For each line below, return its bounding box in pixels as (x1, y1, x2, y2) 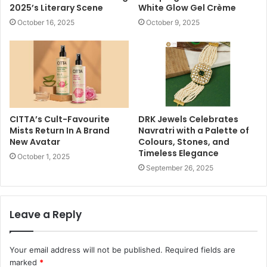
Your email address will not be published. (10, 244, 163, 254)
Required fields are (165, 244, 235, 254)
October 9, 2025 (146, 17, 200, 27)
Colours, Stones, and (138, 135, 229, 148)
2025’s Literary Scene (10, 1, 103, 14)
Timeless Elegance (138, 147, 219, 159)
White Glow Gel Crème (138, 1, 236, 14)
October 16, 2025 (17, 17, 74, 27)
